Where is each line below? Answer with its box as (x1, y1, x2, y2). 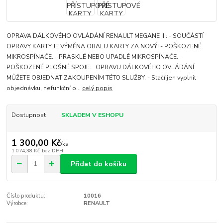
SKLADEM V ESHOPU (61, 111, 123, 119)
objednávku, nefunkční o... (6, 84, 83, 92)
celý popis (82, 84, 113, 92)
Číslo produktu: (6, 192, 46, 200)
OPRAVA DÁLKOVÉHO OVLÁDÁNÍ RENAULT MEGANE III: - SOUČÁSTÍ (6, 31, 204, 40)
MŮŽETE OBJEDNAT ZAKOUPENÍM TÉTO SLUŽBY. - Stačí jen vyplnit (6, 73, 197, 82)
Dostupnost (11, 111, 46, 119)
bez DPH (41, 147, 63, 155)
